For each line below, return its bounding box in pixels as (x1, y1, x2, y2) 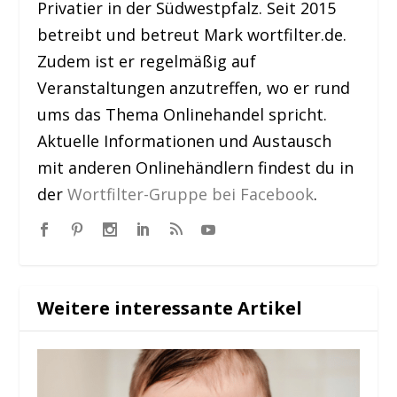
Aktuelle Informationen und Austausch (37, 130, 332, 152)
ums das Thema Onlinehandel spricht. (37, 104, 328, 126)
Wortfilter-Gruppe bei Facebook (67, 183, 315, 206)
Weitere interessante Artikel (37, 296, 303, 321)
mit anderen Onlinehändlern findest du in (37, 157, 354, 179)
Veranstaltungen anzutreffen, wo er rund (37, 77, 351, 99)
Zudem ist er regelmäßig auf (37, 51, 257, 73)
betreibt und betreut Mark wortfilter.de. (37, 24, 347, 46)
